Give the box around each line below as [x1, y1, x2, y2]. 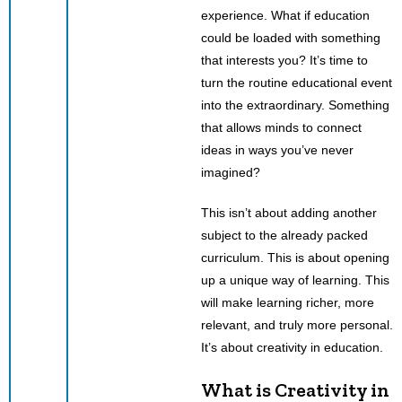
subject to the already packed [201, 227, 368, 242]
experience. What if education [201, 7, 370, 22]
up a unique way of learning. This [201, 272, 389, 287]
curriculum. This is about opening [201, 249, 389, 265]
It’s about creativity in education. [201, 339, 383, 354]
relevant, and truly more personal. [201, 317, 393, 332]
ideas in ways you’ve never [201, 142, 354, 157]
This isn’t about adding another [201, 205, 377, 220]
